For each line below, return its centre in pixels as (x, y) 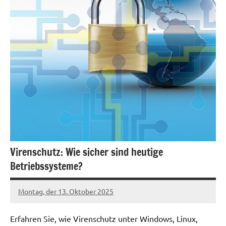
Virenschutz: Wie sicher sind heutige (87, 152)
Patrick (30, 197)
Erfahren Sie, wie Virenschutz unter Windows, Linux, (104, 218)
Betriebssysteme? (46, 166)
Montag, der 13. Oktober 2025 (66, 191)
